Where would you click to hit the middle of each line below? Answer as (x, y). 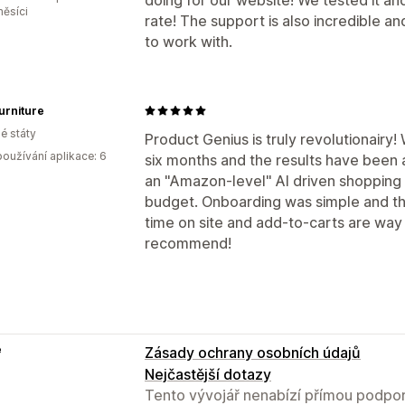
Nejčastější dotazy (208, 374)
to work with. (188, 41)
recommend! (188, 243)
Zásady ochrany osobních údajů (253, 352)
